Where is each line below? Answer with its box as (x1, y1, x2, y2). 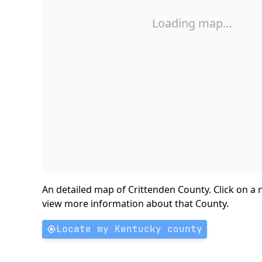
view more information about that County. (42, 197, 229, 210)
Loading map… (151, 15, 232, 31)
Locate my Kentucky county (56, 223, 202, 235)
